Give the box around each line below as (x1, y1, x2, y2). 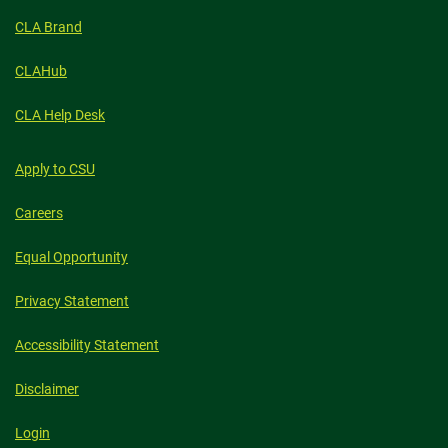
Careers (15, 205, 63, 221)
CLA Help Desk (15, 107, 105, 123)
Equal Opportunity (15, 249, 128, 265)
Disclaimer (15, 381, 79, 397)
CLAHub (15, 63, 67, 79)
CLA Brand (15, 19, 82, 35)
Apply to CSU (15, 161, 95, 177)
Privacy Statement (15, 293, 129, 309)
